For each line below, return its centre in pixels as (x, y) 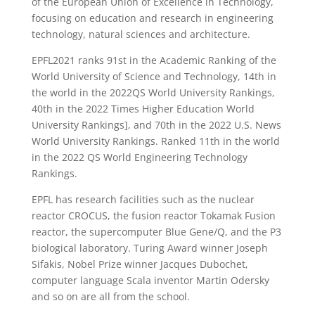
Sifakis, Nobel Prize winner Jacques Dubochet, (140, 264)
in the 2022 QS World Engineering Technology (139, 157)
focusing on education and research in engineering (152, 18)
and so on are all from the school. (110, 296)
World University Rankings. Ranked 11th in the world (155, 141)
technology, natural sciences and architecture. (141, 34)
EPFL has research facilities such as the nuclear (143, 199)
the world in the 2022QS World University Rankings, (153, 92)
